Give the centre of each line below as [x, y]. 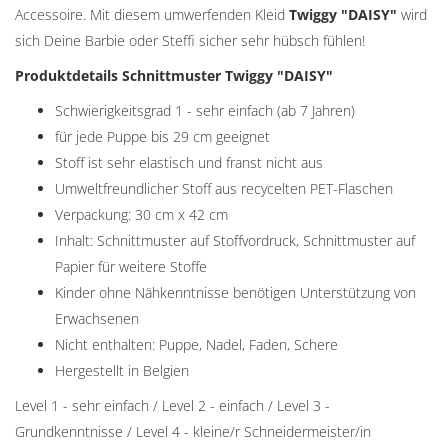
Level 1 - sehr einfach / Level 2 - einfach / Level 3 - [172, 405]
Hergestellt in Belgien [122, 370]
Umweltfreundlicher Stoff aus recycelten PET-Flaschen [224, 188]
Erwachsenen [97, 318]
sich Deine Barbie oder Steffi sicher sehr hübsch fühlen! [190, 40]
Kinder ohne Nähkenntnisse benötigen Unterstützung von [235, 292]
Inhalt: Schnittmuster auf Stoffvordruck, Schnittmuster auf [235, 240]
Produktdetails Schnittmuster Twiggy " [149, 75]
